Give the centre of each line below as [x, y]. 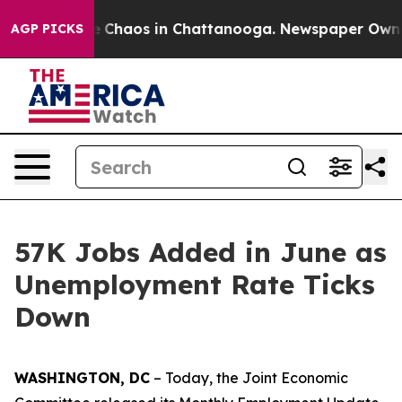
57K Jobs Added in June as [201, 252]
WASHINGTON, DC [82, 378]
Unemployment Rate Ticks [195, 284]
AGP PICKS [47, 29]
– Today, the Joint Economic [249, 378]
